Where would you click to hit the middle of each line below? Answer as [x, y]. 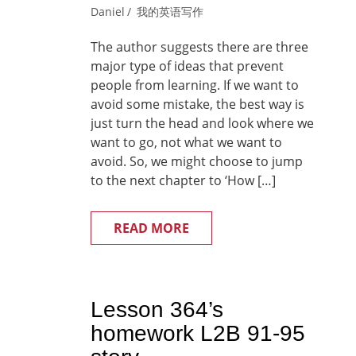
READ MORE [151, 228]
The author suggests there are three [199, 47]
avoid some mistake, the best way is [197, 104]
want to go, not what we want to [186, 142]
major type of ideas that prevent [187, 66]
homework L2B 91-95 [198, 333]
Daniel [108, 12]
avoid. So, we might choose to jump [197, 161]
